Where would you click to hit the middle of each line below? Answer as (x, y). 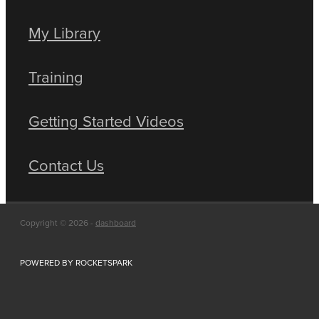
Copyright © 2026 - (58, 222)
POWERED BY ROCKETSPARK (76, 262)
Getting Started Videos (106, 120)
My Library (64, 32)
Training (56, 76)
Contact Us (66, 164)
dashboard (116, 222)
